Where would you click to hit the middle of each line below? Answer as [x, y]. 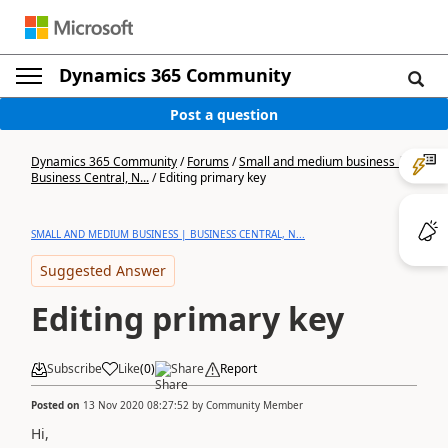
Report [238, 368]
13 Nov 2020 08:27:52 [136, 404]
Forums [208, 161]
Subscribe [74, 368]
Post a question [224, 114]
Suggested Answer [103, 270]
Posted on [57, 404]
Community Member [254, 404]
